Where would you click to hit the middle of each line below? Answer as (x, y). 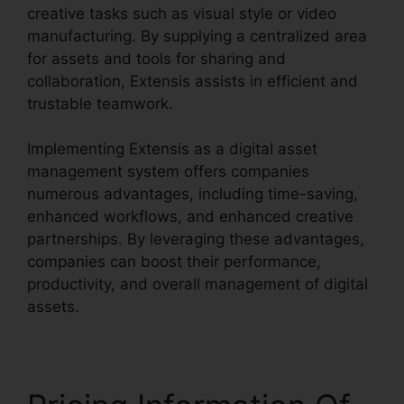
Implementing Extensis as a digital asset (172, 149)
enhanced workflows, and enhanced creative (190, 217)
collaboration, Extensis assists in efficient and (193, 81)
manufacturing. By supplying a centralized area (197, 36)
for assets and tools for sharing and (156, 58)
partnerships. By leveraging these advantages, (196, 239)
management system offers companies (168, 172)
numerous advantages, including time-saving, (193, 194)
